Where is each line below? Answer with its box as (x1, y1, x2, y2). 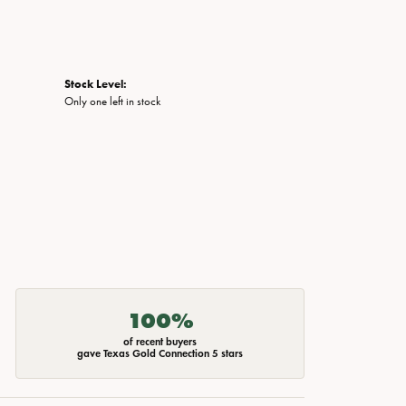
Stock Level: (64, 77, 127, 92)
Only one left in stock (64, 94, 160, 109)
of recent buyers (123, 334, 198, 349)
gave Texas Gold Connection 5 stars (77, 346, 244, 361)
